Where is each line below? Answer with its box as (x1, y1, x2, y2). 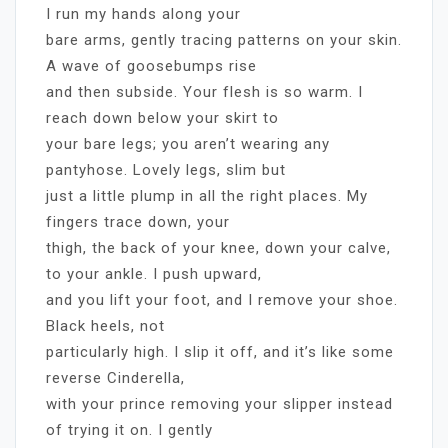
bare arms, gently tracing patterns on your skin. (46, 30, 402, 49)
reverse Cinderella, (46, 368, 185, 387)
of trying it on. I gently (46, 420, 213, 439)
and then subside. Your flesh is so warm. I (46, 82, 363, 101)
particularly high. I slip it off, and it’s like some (46, 342, 394, 361)
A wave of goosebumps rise (46, 56, 257, 75)
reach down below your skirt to (46, 108, 279, 127)
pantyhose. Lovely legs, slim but (46, 160, 286, 179)
